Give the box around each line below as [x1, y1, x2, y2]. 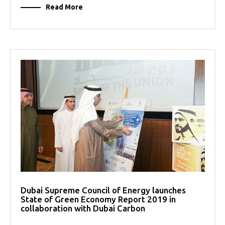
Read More [45, 3, 83, 12]
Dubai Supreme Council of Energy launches [20, 185, 186, 195]
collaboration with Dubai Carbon [20, 203, 145, 213]
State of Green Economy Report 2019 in [20, 194, 176, 204]
